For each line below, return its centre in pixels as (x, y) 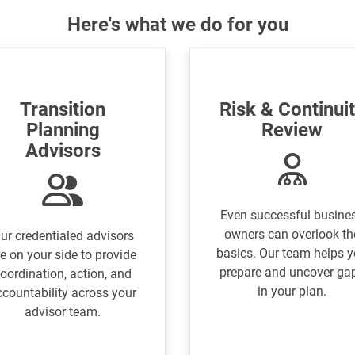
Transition (63, 110)
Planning (63, 130)
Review (292, 130)
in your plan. (292, 292)
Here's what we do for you (177, 25)
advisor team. (63, 312)
